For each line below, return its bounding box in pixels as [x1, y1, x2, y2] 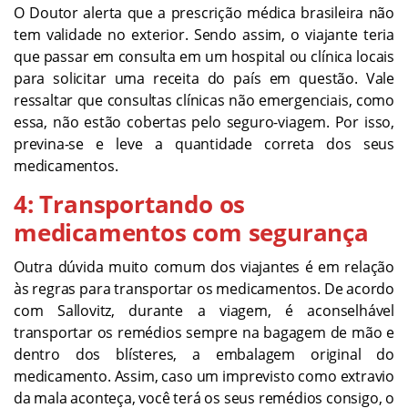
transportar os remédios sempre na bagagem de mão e [14, 322, 394, 343]
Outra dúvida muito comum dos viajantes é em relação [14, 257, 394, 278]
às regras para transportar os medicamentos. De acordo [14, 279, 394, 300]
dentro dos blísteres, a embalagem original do [14, 344, 394, 365]
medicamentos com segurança [14, 216, 369, 250]
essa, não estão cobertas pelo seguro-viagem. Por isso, [14, 112, 394, 133]
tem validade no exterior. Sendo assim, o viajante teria [14, 25, 394, 46]
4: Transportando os [14, 188, 246, 221]
